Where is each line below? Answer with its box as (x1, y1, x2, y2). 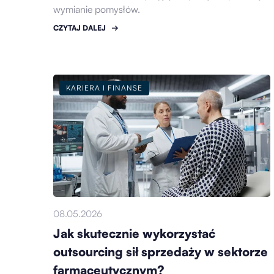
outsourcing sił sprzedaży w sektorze (53, 243, 268, 259)
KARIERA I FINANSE (66, 83, 143, 92)
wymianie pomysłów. (53, 3, 140, 16)
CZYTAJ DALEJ (53, 23, 106, 33)
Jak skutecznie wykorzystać (53, 225, 215, 241)
